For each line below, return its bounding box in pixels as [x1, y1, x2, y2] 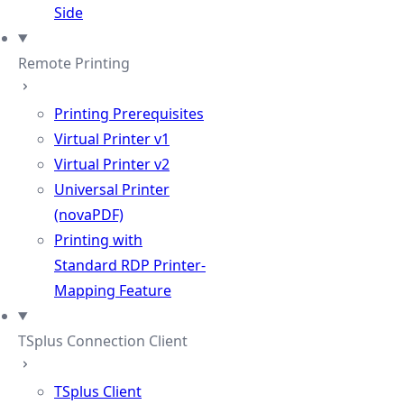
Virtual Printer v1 [54, 129, 170, 149]
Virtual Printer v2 [54, 154, 170, 174]
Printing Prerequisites [54, 104, 204, 124]
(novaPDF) [54, 205, 124, 225]
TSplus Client [54, 381, 142, 401]
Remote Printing [18, 53, 130, 73]
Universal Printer [54, 179, 170, 199]
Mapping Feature [54, 280, 171, 300]
